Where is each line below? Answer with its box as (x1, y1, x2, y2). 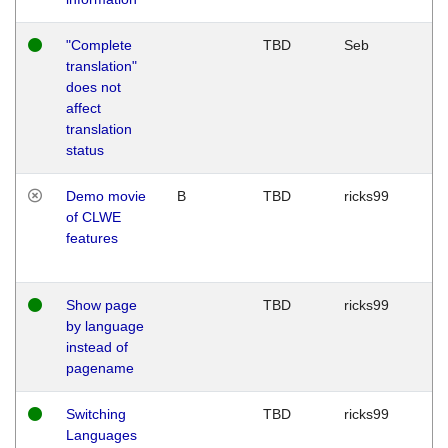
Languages (66, 426, 137, 443)
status (66, 141, 104, 158)
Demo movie (66, 187, 146, 204)
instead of (66, 338, 128, 355)
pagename (66, 359, 134, 376)
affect (66, 99, 101, 116)
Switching (66, 405, 126, 422)
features (66, 229, 118, 246)
